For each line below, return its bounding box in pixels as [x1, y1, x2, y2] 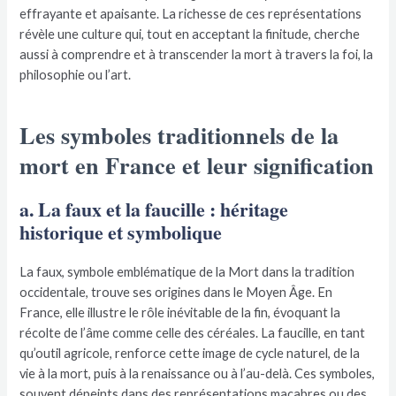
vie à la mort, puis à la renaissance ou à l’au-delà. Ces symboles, [19, 366, 376, 382]
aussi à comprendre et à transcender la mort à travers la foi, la [19, 47, 374, 63]
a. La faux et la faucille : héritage [19, 195, 289, 224]
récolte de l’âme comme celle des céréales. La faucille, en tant [19, 325, 366, 341]
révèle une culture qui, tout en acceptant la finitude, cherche [19, 27, 361, 42]
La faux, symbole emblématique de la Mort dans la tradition [19, 264, 355, 280]
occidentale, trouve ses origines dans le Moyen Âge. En [19, 285, 333, 301]
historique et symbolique [19, 218, 223, 247]
